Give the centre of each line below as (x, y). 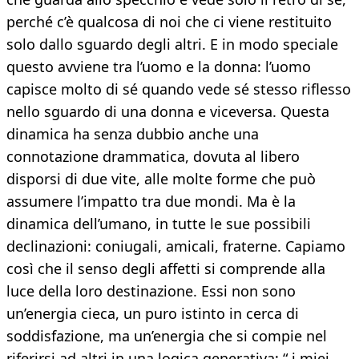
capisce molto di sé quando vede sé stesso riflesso (179, 89)
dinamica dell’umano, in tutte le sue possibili (159, 224)
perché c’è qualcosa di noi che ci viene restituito (169, 22)
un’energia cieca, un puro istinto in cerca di (153, 314)
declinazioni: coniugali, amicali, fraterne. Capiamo (176, 246)
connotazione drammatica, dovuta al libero (153, 157)
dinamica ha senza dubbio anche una (133, 134)
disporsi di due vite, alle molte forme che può (161, 179)
